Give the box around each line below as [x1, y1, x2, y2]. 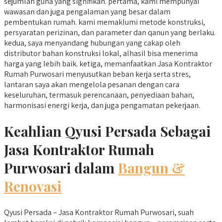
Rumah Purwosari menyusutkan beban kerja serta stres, [4, 69, 191, 80]
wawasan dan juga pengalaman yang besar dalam [4, 6, 170, 17]
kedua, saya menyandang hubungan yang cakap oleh [4, 38, 180, 49]
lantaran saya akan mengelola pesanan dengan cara [4, 79, 179, 90]
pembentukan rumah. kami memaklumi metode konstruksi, [4, 17, 205, 28]
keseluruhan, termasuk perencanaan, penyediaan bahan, [4, 90, 194, 101]
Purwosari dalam [4, 159, 118, 177]
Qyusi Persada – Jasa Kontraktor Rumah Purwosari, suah [4, 207, 194, 218]
